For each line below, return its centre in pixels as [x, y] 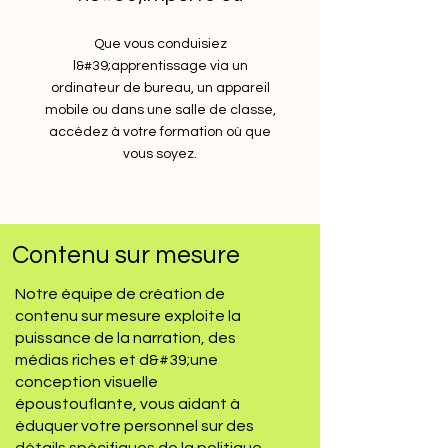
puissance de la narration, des [125, 338]
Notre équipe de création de [120, 294]
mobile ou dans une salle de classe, [160, 110]
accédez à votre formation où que [160, 132]
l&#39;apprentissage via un [160, 66]
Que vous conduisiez [160, 44]
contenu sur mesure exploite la [128, 316]
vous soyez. [160, 154]
